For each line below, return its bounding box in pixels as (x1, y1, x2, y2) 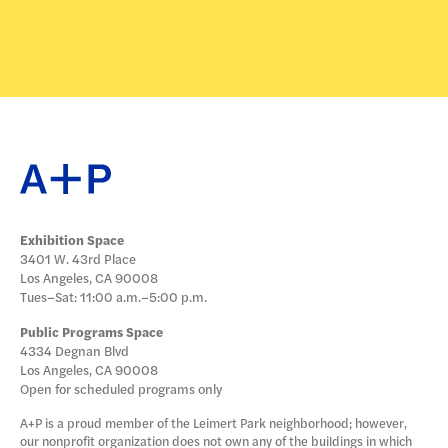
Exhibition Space (20, 229, 124, 249)
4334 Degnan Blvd (20, 340, 129, 360)
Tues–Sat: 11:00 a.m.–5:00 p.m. (20, 286, 207, 306)
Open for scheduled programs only (20, 378, 222, 398)
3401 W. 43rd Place (20, 248, 136, 268)
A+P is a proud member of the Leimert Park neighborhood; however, (20, 413, 407, 432)
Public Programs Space (20, 321, 163, 341)
